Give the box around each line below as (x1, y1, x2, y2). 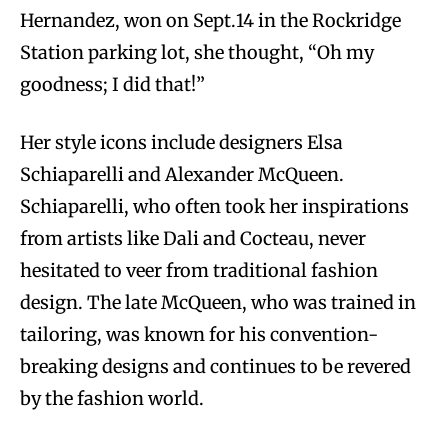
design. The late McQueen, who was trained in (20, 291, 416, 315)
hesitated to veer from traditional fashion (20, 259, 378, 283)
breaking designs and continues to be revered (20, 355, 411, 379)
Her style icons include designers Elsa (20, 131, 343, 155)
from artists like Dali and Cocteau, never (20, 227, 366, 251)
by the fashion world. (20, 387, 204, 411)
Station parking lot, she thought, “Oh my (20, 41, 374, 65)
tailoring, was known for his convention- (20, 323, 378, 347)
